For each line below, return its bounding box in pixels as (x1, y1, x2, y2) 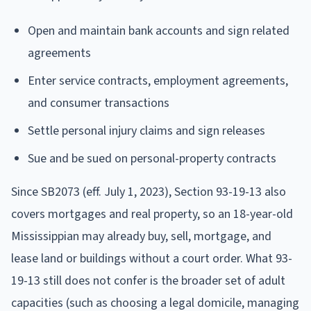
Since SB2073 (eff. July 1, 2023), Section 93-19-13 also (11, 183, 286, 201)
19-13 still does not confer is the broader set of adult (11, 271, 285, 289)
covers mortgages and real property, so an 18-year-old (11, 205, 293, 223)
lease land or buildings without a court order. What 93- (11, 249, 292, 267)
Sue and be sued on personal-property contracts (28, 149, 276, 167)
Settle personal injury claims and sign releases (28, 121, 265, 140)
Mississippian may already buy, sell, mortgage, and (11, 227, 271, 245)
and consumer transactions (28, 94, 169, 112)
